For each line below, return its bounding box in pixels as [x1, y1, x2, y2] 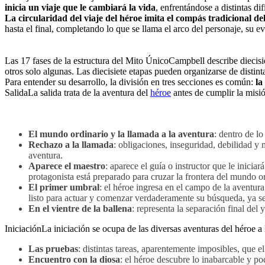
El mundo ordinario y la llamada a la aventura [28, 129, 214, 139]
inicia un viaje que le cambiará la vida [5, 2, 156, 12]
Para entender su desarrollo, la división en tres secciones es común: [5, 77, 256, 87]
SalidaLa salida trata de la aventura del [5, 88, 150, 98]
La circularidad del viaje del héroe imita [5, 13, 164, 23]
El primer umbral [28, 182, 99, 192]
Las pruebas [28, 244, 78, 254]
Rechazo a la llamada [28, 140, 114, 150]
